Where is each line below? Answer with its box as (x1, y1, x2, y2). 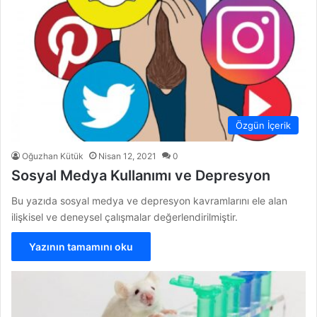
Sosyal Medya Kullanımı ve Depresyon (11, 166, 270, 184)
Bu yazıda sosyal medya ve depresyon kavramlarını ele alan (11, 194, 287, 207)
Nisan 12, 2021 (98, 150, 156, 161)
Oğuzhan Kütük (22, 150, 83, 161)
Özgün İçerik (236, 119, 291, 131)
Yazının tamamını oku (29, 240, 133, 253)
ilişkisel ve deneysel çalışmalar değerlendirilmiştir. (11, 210, 238, 223)
